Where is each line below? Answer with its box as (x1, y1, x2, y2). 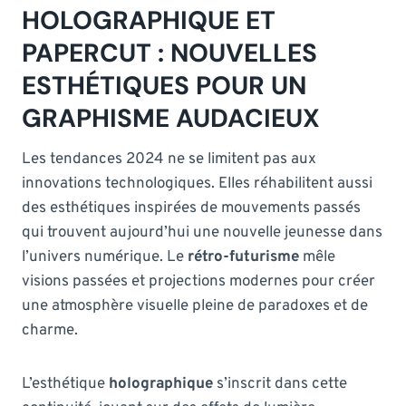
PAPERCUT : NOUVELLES (22, 35, 317, 70)
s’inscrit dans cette (213, 373, 347, 394)
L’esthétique (22, 373, 109, 394)
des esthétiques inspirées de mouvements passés (22, 198, 361, 218)
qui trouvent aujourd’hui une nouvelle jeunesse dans (22, 222, 382, 243)
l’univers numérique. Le (22, 246, 188, 267)
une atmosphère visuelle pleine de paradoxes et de (22, 295, 368, 316)
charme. (22, 320, 78, 341)
